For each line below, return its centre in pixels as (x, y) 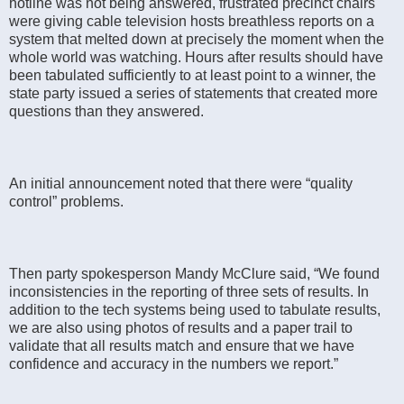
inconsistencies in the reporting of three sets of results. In (189, 291)
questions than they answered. (106, 111)
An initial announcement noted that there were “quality (181, 183)
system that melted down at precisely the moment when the (197, 39)
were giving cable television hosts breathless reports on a (192, 21)
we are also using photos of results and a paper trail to (181, 327)
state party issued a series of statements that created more (193, 93)
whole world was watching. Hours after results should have (196, 57)
